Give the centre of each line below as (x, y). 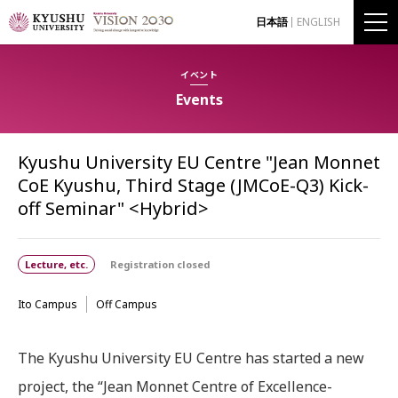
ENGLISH (318, 22)
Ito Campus (48, 304)
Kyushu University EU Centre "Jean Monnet (199, 162)
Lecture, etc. (56, 264)
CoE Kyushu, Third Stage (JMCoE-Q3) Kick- (193, 185)
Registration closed (160, 264)
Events (199, 99)
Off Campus (127, 304)
